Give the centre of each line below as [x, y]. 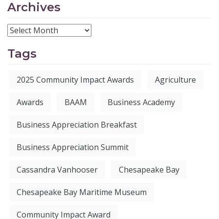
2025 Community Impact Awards [76, 80]
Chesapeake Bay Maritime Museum [82, 192]
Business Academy [141, 102]
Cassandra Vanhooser [57, 170]
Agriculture [175, 80]
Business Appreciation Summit [73, 147]
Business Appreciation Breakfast [77, 125]
